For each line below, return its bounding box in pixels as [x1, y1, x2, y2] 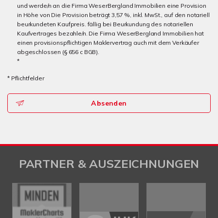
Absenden [91, 99, 127, 108]
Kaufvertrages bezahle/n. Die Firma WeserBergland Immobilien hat [17, 30, 204, 37]
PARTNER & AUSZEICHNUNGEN [18, 156, 200, 171]
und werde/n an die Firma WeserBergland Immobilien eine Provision [17, 2, 206, 9]
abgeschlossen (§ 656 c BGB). [17, 48, 99, 55]
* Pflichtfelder [7, 74, 44, 82]
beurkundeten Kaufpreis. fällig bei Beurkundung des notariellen [17, 20, 194, 28]
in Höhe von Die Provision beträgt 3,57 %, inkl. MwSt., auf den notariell [17, 11, 210, 18]
